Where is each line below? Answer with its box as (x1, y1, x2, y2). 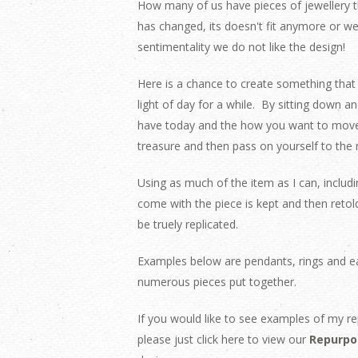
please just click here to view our (137, 332, 309, 347)
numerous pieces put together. (137, 274, 296, 289)
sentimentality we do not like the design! (137, 39, 345, 54)
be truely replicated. (137, 217, 238, 232)
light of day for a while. (137, 97, 261, 112)
